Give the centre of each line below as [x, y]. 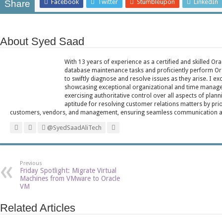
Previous [31, 163]
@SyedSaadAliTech [74, 128]
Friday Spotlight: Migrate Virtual [68, 170]
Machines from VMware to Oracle [70, 178]
